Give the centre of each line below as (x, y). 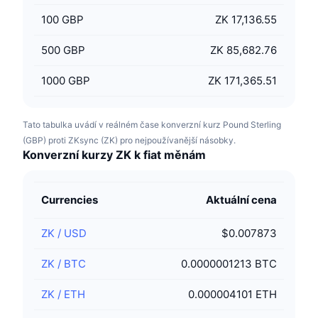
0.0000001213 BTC (229, 264)
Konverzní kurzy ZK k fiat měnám (114, 155)
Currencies (70, 200)
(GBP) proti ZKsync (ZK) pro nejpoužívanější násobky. (129, 140)
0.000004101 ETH (232, 294)
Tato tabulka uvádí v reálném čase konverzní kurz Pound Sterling (152, 125)
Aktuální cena (241, 200)
